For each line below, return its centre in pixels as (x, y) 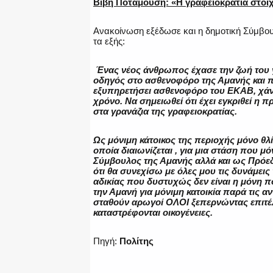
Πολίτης (136, 241)
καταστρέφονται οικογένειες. (153, 213)
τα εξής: (109, 41)
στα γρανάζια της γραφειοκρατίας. (165, 112)
